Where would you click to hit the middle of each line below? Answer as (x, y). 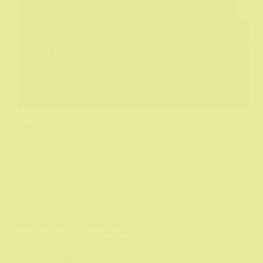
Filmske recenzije (95, 200)
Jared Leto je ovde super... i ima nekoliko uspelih (108, 116)
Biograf (55, 137)
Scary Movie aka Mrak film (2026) (82, 225)
